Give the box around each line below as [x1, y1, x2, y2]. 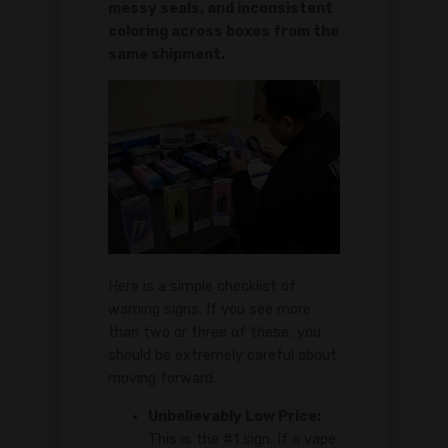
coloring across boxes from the [108, 22, 339, 40]
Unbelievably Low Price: [148, 407, 321, 425]
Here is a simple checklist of [108, 278, 296, 296]
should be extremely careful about [108, 347, 337, 365]
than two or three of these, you [108, 324, 321, 342]
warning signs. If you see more [108, 301, 311, 319]
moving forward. [108, 370, 216, 388]
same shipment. [108, 45, 225, 63]
